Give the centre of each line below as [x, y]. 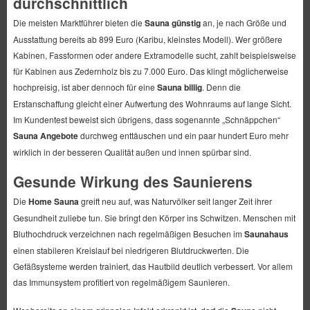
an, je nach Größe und [243, 23]
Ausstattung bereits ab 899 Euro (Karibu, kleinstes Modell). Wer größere [147, 39]
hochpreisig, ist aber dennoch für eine [85, 87]
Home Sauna [53, 202]
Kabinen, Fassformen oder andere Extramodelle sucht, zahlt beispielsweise [154, 55]
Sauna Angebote [45, 136]
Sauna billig [179, 88]
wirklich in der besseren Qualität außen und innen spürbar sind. [132, 152]
